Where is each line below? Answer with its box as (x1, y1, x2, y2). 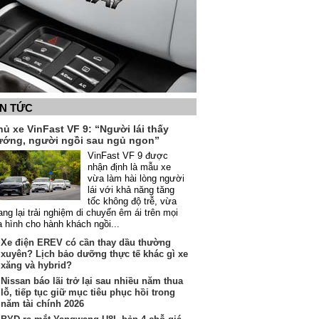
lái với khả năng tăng (88, 184, 174, 195)
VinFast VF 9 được (88, 150, 168, 161)
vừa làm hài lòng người (88, 173, 184, 184)
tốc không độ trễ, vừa (88, 196, 177, 206)
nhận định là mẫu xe (88, 162, 171, 172)
